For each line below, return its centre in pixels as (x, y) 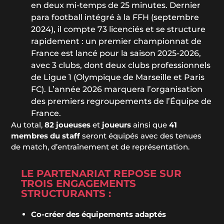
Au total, (28, 124)
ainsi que (150, 124)
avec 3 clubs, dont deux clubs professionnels (121, 65)
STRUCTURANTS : (66, 193)
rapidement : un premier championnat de (116, 41)
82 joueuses (68, 124)
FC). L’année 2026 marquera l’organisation (117, 89)
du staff (65, 135)
